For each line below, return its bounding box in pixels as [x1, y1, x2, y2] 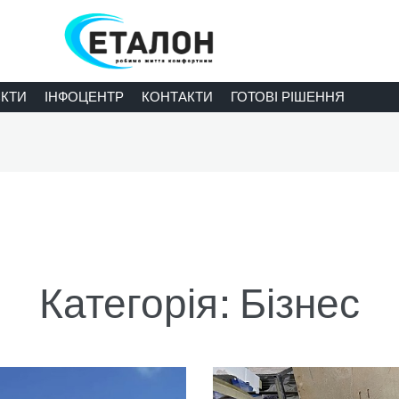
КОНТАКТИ [142, 89, 213, 105]
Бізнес [240, 282, 360, 328]
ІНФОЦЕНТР [45, 89, 124, 105]
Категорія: [39, 282, 240, 328]
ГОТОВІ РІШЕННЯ [231, 89, 345, 105]
